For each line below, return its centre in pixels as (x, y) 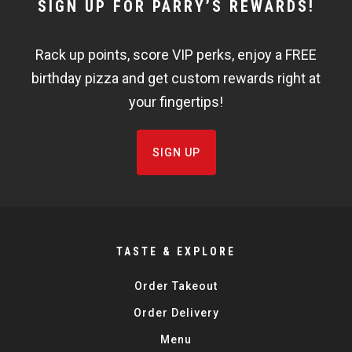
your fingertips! (176, 102)
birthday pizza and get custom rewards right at (176, 78)
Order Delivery (176, 313)
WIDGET (61, 32)
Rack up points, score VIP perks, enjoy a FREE (176, 55)
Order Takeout (176, 286)
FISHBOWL (75, 59)
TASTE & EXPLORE (176, 251)
